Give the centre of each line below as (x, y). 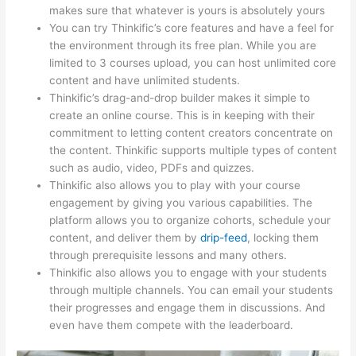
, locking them (283, 237)
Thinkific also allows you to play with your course (175, 185)
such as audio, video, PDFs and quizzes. (152, 167)
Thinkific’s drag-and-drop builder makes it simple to (180, 97)
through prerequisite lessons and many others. (168, 255)
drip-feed (224, 237)
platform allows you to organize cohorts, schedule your (190, 220)
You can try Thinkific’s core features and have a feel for (192, 27)
